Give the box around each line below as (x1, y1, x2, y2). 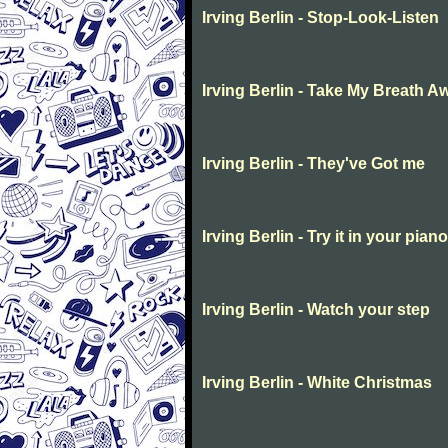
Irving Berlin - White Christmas (202, 374, 432, 391)
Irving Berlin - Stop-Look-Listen (202, 9, 439, 26)
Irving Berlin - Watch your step (202, 301, 430, 318)
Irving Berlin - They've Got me (202, 155, 425, 172)
